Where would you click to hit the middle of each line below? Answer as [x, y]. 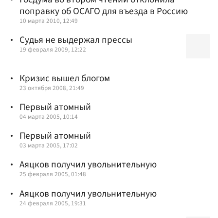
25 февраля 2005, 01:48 [53, 174]
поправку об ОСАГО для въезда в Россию [104, 11]
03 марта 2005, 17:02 [49, 145]
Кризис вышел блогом [65, 78]
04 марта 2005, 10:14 [49, 117]
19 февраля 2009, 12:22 [53, 50]
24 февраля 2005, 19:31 [53, 203]
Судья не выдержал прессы [76, 40]
